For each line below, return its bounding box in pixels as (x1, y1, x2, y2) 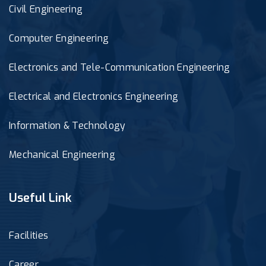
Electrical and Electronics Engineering (9, 90, 179, 103)
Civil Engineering (9, 2, 83, 15)
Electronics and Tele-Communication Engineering (9, 61, 230, 74)
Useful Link (9, 189, 71, 206)
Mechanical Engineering (9, 148, 116, 161)
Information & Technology (9, 119, 126, 132)
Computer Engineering (9, 31, 109, 45)
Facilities (9, 229, 49, 242)
